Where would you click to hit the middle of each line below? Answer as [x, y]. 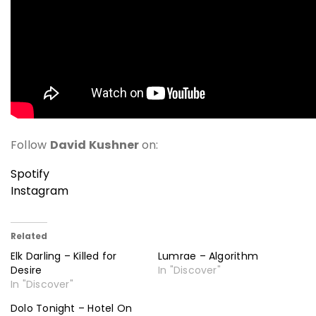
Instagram [39, 190]
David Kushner [96, 145]
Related [29, 236]
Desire [26, 270]
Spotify [30, 174]
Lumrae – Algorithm [208, 256]
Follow [30, 145]
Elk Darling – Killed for [64, 256]
